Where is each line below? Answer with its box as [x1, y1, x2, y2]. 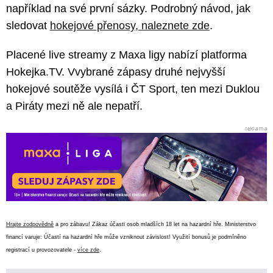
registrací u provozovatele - [6, 246, 77, 253]
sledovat [6, 19, 50, 32]
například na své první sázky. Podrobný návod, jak [6, 2, 250, 15]
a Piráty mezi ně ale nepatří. [6, 99, 143, 112]
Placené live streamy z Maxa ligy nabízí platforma [6, 48, 247, 61]
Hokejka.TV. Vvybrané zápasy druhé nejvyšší [6, 65, 225, 78]
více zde [77, 246, 99, 253]
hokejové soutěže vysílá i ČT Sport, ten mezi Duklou [6, 82, 260, 95]
